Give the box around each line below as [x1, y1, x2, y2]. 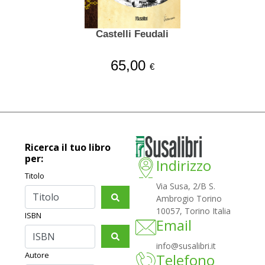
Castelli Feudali [96, 28, 169, 40]
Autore [25, 249, 50, 260]
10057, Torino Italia [156, 205, 231, 217]
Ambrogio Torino [156, 193, 222, 205]
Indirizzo [156, 156, 212, 176]
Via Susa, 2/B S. [156, 180, 216, 192]
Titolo [25, 170, 45, 182]
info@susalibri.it [156, 240, 216, 252]
